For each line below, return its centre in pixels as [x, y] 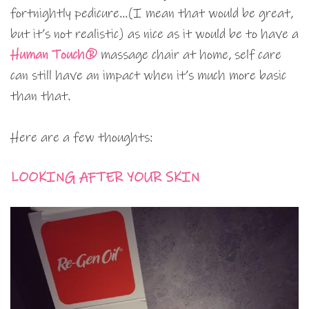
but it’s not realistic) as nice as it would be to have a [154, 34]
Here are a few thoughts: [81, 138]
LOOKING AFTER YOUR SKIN [105, 178]
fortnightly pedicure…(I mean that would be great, [152, 14]
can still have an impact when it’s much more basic [148, 76]
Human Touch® [54, 55]
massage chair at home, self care [189, 55]
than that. [40, 97]
